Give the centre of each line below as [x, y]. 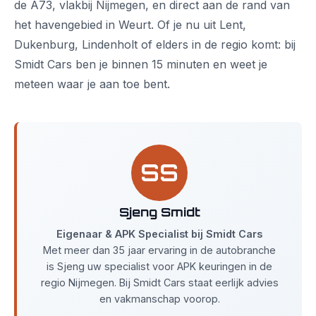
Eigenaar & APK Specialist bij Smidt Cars [159, 234]
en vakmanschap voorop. [159, 299]
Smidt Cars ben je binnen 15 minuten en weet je [141, 64]
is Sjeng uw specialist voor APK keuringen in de [159, 266]
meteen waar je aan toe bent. [92, 84]
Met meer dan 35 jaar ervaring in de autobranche [159, 250]
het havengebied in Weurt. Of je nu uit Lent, [130, 25]
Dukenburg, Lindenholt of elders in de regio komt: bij [155, 44]
